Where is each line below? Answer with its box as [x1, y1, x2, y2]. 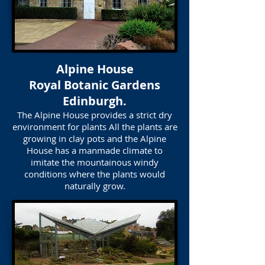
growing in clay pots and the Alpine [23, 132, 166, 144]
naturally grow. [64, 180, 125, 192]
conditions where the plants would [24, 168, 165, 180]
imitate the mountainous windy [31, 156, 159, 168]
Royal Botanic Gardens [29, 77, 160, 93]
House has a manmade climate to [27, 144, 163, 156]
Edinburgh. [63, 93, 127, 109]
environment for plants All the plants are [12, 121, 177, 132]
